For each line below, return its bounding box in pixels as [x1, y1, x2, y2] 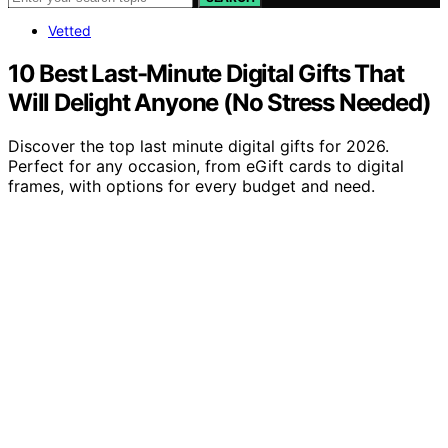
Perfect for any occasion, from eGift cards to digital [8, 156, 404, 177]
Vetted [48, 21, 91, 39]
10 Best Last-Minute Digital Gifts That [8, 58, 404, 88]
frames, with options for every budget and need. [8, 176, 375, 197]
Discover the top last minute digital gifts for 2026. [8, 136, 389, 157]
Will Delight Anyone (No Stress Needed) [8, 87, 431, 117]
